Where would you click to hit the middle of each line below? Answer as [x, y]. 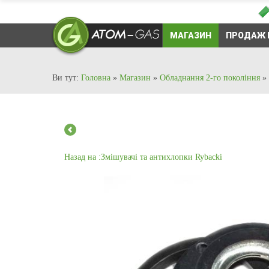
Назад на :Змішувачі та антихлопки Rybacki [143, 157]
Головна [96, 78]
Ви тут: [67, 78]
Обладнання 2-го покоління [210, 78]
